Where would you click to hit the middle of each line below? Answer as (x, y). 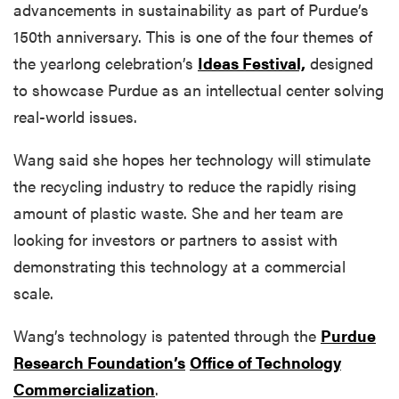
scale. (33, 292)
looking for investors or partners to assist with (175, 239)
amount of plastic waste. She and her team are (178, 212)
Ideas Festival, (252, 62)
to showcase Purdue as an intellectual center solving (199, 89)
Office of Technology (265, 362)
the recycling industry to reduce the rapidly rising (185, 185)
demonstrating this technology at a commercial (179, 265)
